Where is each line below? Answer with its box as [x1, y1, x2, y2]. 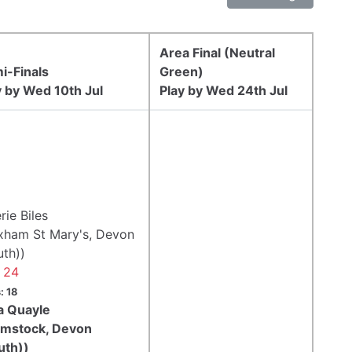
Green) [159, 63, 203, 79]
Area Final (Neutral [159, 44, 275, 60]
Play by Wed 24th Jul [159, 82, 288, 98]
